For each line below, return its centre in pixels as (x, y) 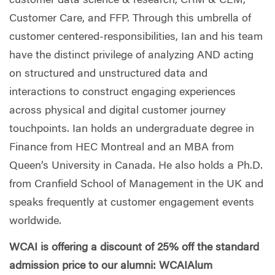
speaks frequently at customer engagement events (132, 203)
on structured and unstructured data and (108, 74)
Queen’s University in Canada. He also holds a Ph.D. (136, 166)
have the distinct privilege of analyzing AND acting (131, 56)
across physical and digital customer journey (118, 111)
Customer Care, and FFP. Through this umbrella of (130, 19)
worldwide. (35, 221)
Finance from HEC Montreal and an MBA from (122, 148)
